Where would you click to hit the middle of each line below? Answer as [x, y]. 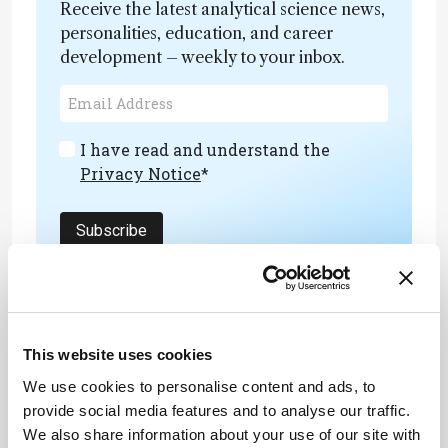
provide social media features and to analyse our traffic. [217, 410]
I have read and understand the [205, 149]
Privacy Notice [140, 173]
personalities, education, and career [196, 32]
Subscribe [111, 230]
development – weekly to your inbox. [202, 56]
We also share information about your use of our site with [222, 434]
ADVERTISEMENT [224, 360]
